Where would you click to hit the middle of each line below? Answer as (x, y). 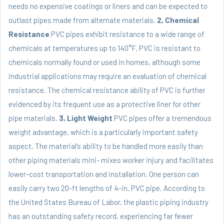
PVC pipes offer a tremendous (162, 118)
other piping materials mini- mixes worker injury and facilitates (111, 160)
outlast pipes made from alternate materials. (83, 20)
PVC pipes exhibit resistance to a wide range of (127, 34)
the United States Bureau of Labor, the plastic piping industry (108, 202)
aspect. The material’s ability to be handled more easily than (106, 146)
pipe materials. (34, 118)
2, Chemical (178, 20)
